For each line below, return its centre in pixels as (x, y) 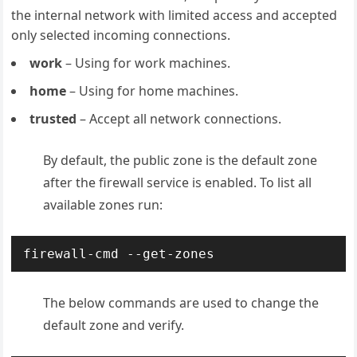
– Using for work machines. (147, 63)
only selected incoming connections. (121, 35)
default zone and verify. (114, 325)
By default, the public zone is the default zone (180, 160)
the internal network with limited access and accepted (175, 15)
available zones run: (103, 205)
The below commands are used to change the (181, 303)
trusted (53, 119)
